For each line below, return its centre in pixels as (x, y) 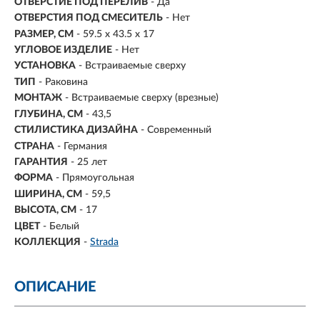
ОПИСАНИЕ (55, 287)
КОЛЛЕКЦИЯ (47, 242)
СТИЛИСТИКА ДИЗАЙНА (76, 130)
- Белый (61, 226)
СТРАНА (34, 146)
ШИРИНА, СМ (48, 194)
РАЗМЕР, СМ (44, 34)
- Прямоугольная (95, 178)
